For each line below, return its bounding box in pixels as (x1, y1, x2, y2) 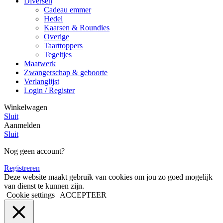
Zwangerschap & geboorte (24, 68, 108, 77)
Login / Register (24, 86, 75, 95)
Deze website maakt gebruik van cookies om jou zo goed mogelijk (4, 173, 213, 182)
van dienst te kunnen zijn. (4, 182, 84, 191)
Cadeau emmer (44, 5, 91, 14)
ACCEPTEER (60, 191, 107, 200)
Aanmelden (4, 121, 40, 130)
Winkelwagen (4, 103, 47, 112)
